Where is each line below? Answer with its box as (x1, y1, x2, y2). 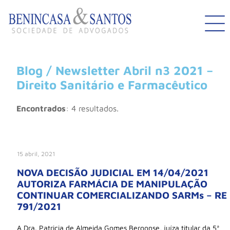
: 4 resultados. (66, 104, 119, 113)
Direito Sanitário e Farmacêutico (16, 78, 207, 92)
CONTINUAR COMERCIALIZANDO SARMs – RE (17, 189, 227, 201)
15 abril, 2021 (17, 150, 55, 158)
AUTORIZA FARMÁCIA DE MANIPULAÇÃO (17, 178, 207, 189)
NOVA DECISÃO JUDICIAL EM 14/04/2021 (17, 166, 208, 178)
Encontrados (16, 104, 66, 113)
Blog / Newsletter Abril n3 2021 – (16, 63, 213, 78)
